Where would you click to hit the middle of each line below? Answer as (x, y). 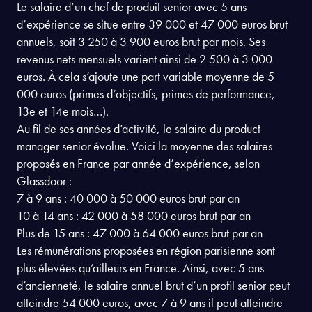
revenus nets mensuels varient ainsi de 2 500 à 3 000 (145, 140)
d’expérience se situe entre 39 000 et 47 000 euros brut (152, 105)
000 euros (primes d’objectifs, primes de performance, (146, 175)
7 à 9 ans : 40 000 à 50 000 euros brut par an (128, 279)
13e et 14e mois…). (63, 192)
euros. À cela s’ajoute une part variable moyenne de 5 (146, 157)
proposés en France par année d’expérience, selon (138, 244)
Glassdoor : (44, 262)
